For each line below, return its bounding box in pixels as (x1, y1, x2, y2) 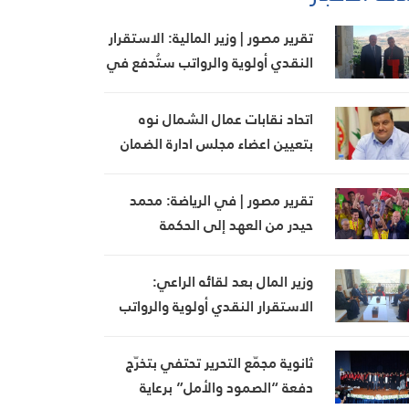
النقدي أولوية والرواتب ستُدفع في (107, 49, 314, 76)
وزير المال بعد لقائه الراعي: (152, 268, 314, 296)
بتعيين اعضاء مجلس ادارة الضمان (121, 131, 314, 158)
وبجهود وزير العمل (205, 155, 314, 183)
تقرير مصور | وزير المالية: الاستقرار (109, 25, 314, 51)
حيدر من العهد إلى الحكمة (160, 212, 314, 239)
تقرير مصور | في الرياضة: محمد (130, 187, 314, 215)
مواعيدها (257, 74, 314, 100)
